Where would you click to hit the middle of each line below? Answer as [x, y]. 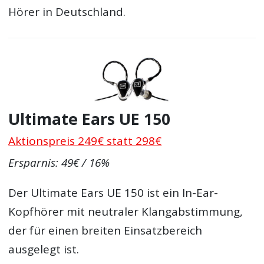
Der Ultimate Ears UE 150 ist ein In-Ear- [113, 192]
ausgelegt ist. [44, 249]
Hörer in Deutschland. [67, 11]
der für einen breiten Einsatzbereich [105, 230]
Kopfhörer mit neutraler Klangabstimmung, [126, 211]
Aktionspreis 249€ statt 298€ [85, 141]
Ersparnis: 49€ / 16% [59, 162]
